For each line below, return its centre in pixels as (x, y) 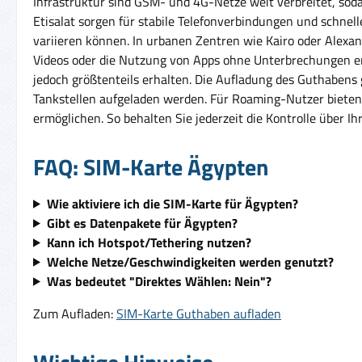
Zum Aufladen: (75, 313)
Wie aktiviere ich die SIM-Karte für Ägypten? (172, 203)
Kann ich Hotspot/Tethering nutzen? (149, 242)
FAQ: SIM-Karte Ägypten (151, 166)
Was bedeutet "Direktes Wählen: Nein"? (159, 281)
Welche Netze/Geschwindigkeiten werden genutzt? (190, 261)
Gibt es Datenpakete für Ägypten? (142, 223)
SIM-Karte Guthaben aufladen (199, 313)
